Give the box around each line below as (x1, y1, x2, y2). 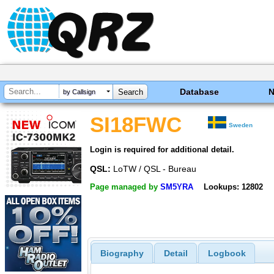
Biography (100, 248, 144, 259)
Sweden (229, 122, 253, 128)
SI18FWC (90, 113, 182, 136)
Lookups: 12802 (203, 182, 263, 192)
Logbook (207, 248, 246, 259)
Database (180, 87, 220, 97)
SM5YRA (160, 182, 193, 192)
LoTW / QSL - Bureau (111, 163, 196, 174)
